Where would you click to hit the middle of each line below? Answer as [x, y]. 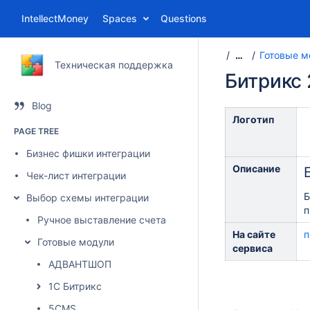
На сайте [254, 234]
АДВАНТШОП [80, 264]
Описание [256, 168]
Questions [184, 18]
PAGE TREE [36, 131]
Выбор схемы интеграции [88, 198]
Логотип [253, 119]
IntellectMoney [55, 18]
